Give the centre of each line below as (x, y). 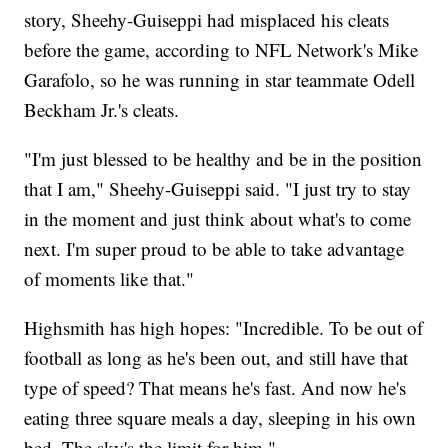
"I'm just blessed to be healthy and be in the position (223, 159)
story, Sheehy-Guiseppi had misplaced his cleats (207, 20)
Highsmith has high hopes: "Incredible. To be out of (224, 328)
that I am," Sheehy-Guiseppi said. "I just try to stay (218, 189)
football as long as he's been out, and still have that (216, 358)
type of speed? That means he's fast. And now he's (215, 388)
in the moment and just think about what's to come (218, 219)
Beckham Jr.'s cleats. (102, 110)
